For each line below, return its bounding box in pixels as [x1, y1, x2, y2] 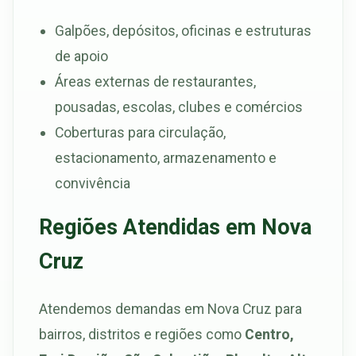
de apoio [55, 47, 108, 64]
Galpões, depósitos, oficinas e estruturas [55, 21, 311, 39]
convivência [55, 174, 130, 192]
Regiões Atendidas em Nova [39, 214, 311, 240]
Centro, [245, 326, 294, 343]
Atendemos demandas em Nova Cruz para [39, 300, 302, 318]
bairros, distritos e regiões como [39, 326, 245, 343]
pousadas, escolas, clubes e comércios [55, 98, 303, 115]
